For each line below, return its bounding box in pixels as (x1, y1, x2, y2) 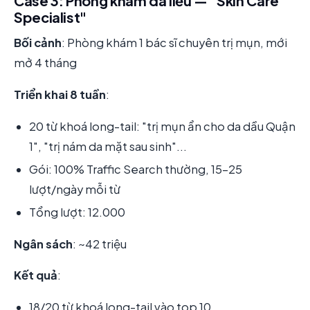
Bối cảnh (14, 35, 62, 51)
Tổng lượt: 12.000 (29, 205, 125, 220)
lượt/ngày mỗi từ (29, 181, 120, 197)
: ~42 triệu (73, 236, 127, 251)
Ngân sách (14, 236, 73, 251)
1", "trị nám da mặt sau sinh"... (29, 138, 187, 154)
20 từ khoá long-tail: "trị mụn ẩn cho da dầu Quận (29, 118, 295, 134)
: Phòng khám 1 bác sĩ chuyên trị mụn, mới (62, 35, 287, 51)
